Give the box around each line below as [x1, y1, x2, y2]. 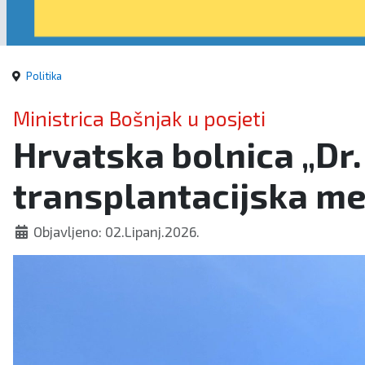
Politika [26, 68, 62, 82]
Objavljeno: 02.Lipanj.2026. [33, 222, 200, 240]
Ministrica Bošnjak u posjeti [13, 105, 266, 130]
